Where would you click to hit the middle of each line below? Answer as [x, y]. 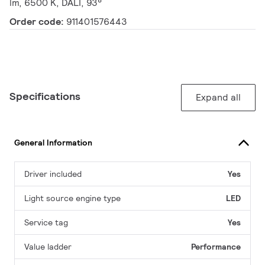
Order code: [38, 22]
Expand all [218, 98]
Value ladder [48, 247]
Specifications [45, 96]
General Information [53, 142]
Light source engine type [72, 198]
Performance [216, 247]
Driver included [53, 174]
